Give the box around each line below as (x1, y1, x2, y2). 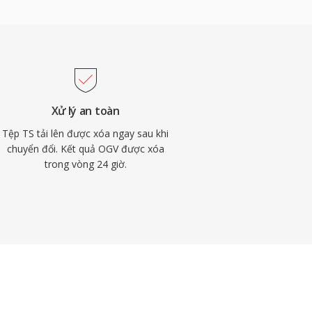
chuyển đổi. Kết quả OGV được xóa (6, 142, 164, 155)
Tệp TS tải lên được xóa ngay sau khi (2, 127, 169, 140)
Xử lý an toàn (51, 103, 120, 118)
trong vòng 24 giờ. (44, 157, 127, 171)
